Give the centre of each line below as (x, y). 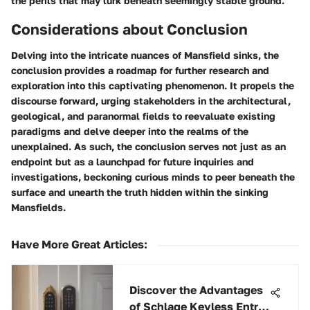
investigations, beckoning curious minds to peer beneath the (153, 177)
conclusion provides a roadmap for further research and (140, 71)
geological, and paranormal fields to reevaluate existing (143, 116)
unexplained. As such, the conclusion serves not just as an (148, 147)
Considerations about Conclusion (129, 29)
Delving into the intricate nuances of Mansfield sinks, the (145, 55)
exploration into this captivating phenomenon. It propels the (153, 86)
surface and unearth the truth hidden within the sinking (140, 192)
